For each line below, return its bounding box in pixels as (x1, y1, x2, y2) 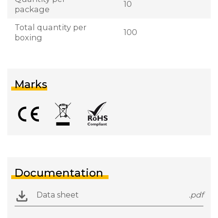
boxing (15, 32, 42, 42)
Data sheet (36, 190, 79, 200)
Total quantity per (15, 22, 87, 32)
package (15, 4, 50, 14)
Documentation (15, 166, 103, 180)
